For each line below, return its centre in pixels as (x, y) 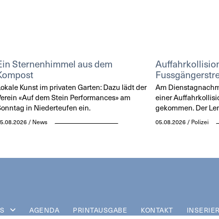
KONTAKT (157, 210)
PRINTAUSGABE (100, 210)
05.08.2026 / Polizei (182, 121)
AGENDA (44, 210)
